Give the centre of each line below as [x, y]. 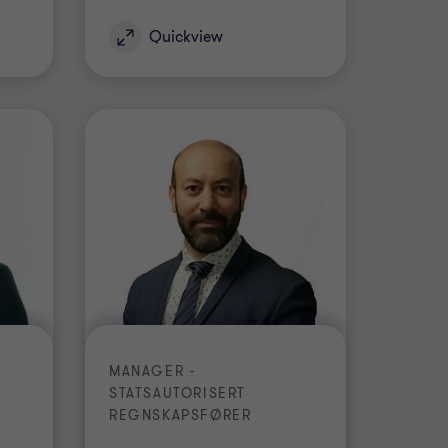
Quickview [186, 37]
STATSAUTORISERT [177, 393]
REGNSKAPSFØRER [180, 415]
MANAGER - [152, 371]
